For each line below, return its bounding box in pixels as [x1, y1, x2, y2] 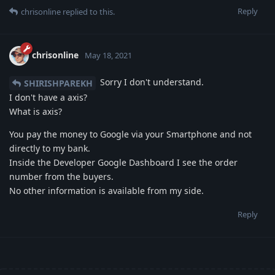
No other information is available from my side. [9, 184, 204, 196]
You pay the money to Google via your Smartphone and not [9, 128, 252, 140]
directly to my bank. [9, 142, 90, 154]
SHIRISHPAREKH [24, 77, 93, 89]
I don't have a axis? [9, 91, 87, 103]
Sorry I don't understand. [98, 76, 204, 88]
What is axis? [9, 105, 62, 117]
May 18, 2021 [85, 49, 132, 61]
